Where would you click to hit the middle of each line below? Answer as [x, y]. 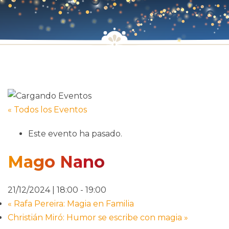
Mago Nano [56, 162]
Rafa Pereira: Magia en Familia [73, 204]
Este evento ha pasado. [75, 134]
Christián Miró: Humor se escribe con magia [96, 218]
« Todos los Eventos [47, 110]
